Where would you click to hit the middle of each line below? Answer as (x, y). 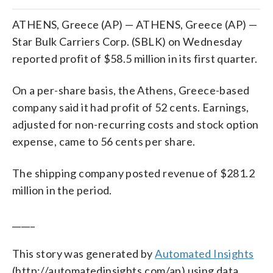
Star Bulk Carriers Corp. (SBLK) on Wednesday (127, 41)
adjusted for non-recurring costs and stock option (136, 124)
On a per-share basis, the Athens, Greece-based (131, 90)
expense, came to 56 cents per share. (104, 141)
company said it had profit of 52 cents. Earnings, (131, 107)
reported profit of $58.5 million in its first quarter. (135, 58)
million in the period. (62, 190)
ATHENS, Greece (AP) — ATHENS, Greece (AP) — (135, 24)
